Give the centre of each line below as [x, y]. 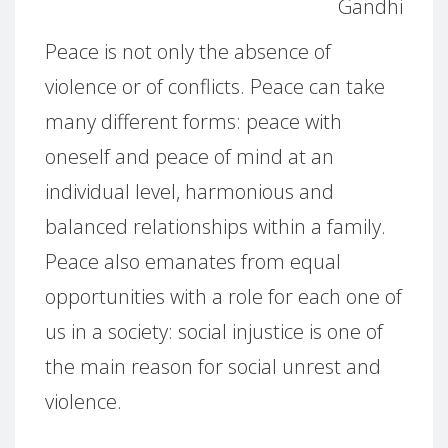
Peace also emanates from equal [193, 261]
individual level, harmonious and [189, 191]
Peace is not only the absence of [188, 51]
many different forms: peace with [193, 121]
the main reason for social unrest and [213, 366]
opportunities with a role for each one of [223, 296]
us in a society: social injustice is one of [214, 331]
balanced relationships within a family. [215, 226]
